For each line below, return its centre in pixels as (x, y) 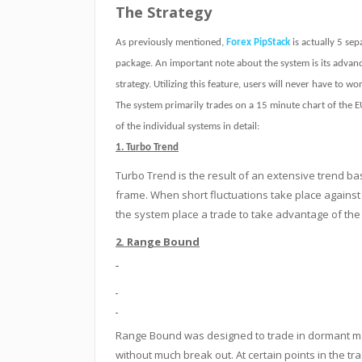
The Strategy (164, 12)
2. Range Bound (158, 242)
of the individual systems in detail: (187, 126)
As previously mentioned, (171, 42)
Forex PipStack (258, 42)
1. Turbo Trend (147, 147)
